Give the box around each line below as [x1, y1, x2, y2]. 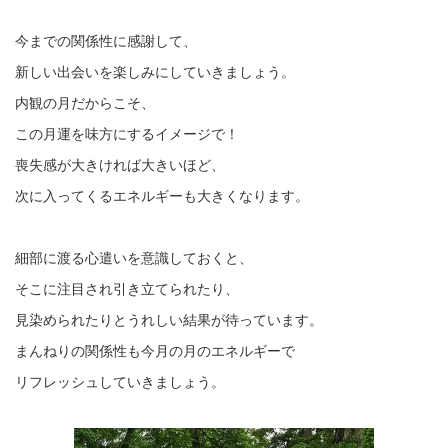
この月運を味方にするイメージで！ [15, 123, 239, 143]
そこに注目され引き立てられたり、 [15, 278, 239, 298]
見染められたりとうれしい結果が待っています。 [15, 309, 323, 329]
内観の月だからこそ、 [15, 92, 155, 112]
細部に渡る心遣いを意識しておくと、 [15, 247, 253, 267]
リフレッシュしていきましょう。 [15, 371, 225, 391]
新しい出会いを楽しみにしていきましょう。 [15, 61, 295, 81]
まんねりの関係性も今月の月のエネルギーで [15, 340, 295, 360]
